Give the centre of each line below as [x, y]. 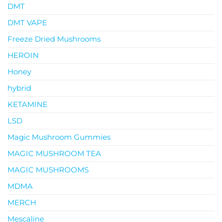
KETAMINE [28, 105]
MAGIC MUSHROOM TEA [54, 154]
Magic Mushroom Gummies [59, 137]
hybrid [19, 88]
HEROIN [23, 55]
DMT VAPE [27, 23]
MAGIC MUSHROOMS [48, 170]
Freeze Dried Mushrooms [54, 39]
